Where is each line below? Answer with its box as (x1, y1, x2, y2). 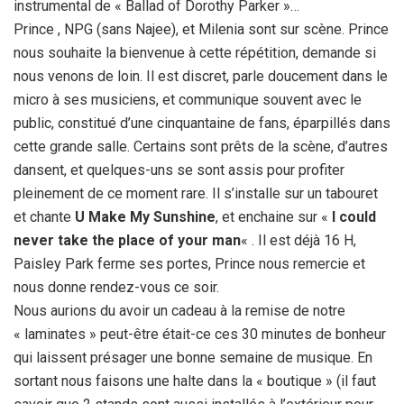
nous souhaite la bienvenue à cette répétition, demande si (14, 43, 376, 61)
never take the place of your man (14, 231, 241, 249)
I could (332, 207, 376, 225)
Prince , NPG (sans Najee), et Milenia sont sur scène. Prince (14, 20, 389, 38)
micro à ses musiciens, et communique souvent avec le (14, 90, 362, 108)
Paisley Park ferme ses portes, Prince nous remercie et (14, 254, 365, 272)
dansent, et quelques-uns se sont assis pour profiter (14, 161, 344, 179)
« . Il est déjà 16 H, (241, 231, 356, 249)
